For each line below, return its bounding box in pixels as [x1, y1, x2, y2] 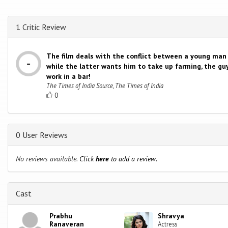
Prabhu [49, 211, 73, 220]
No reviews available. [16, 154, 79, 163]
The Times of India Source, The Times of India [46, 81, 163, 90]
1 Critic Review [16, 21, 66, 32]
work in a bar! [46, 71, 91, 81]
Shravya [158, 211, 185, 220]
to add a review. [109, 154, 157, 163]
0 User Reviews [16, 129, 68, 140]
